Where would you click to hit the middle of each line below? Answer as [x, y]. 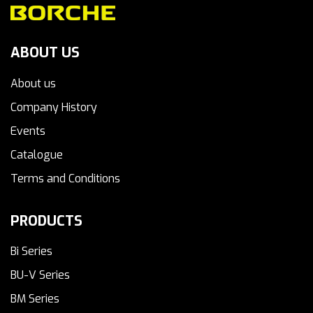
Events [28, 131]
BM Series [35, 299]
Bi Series [31, 252]
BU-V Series [40, 275]
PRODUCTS [46, 221]
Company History [54, 107]
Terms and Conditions [65, 178]
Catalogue [37, 154]
